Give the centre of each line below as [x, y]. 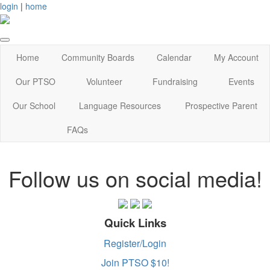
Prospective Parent [221, 106]
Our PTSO [36, 82]
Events [241, 82]
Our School [34, 106]
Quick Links [135, 222]
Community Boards [98, 58]
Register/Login [135, 243]
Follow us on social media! [135, 178]
